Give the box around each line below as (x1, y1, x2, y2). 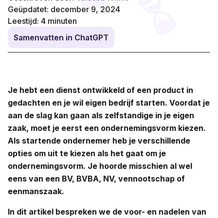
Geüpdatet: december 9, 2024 (8, 4, 120, 14)
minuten (48, 16, 77, 26)
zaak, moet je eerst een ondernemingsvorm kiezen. (8, 123, 206, 133)
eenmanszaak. (8, 186, 64, 196)
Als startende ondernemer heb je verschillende (8, 135, 190, 145)
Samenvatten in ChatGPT (14, 32, 109, 42)
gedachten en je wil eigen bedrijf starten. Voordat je (8, 97, 210, 108)
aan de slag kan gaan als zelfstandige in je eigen (8, 110, 194, 120)
